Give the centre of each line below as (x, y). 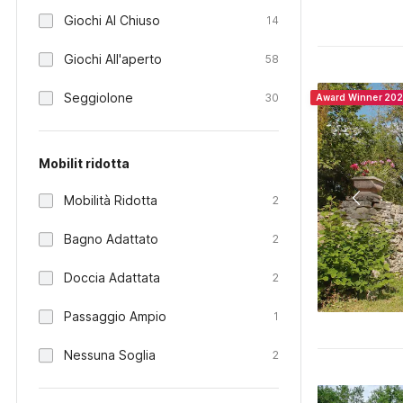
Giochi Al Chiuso (112, 20)
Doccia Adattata (112, 278)
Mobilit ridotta (84, 163)
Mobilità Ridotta (111, 200)
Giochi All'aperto (113, 59)
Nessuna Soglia (110, 355)
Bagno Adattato (111, 239)
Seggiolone (99, 98)
